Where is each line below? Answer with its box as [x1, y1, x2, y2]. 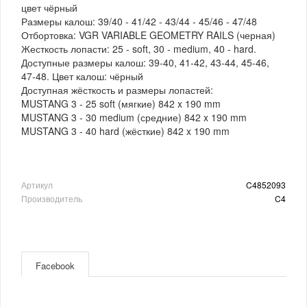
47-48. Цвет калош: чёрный [21, 69, 143, 83]
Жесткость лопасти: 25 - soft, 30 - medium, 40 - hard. [21, 41, 256, 56]
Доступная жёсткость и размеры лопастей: [21, 82, 213, 97]
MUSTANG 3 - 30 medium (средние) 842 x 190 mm [21, 110, 247, 124]
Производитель [21, 192, 82, 204]
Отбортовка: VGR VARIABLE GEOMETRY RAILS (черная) [21, 27, 275, 42]
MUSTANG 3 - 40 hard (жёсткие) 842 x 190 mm [21, 123, 230, 138]
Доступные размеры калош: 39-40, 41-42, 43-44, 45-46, [21, 55, 269, 69]
